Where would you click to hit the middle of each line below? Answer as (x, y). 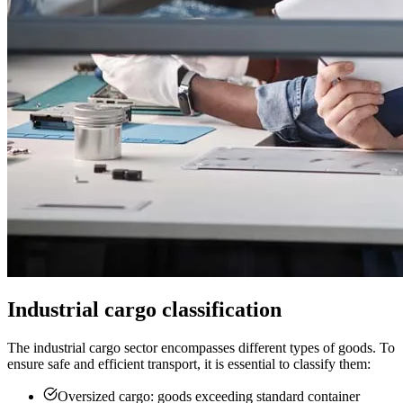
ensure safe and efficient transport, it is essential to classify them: (189, 364)
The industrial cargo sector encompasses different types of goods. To (201, 348)
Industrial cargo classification (144, 310)
